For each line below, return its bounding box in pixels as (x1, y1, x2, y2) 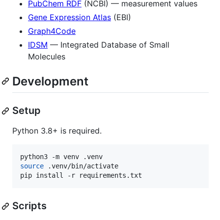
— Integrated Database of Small (48, 39, 169, 50)
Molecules (28, 51, 65, 61)
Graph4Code (28, 26, 76, 36)
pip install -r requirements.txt (20, 171, 142, 180)
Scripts (12, 200, 47, 212)
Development (12, 74, 88, 88)
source (20, 162, 44, 170)
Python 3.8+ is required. (12, 126, 102, 136)
